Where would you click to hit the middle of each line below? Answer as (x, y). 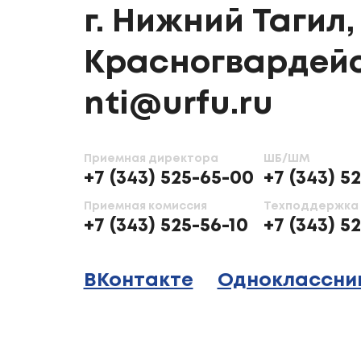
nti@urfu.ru (178, 105)
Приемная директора (151, 159)
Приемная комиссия (145, 206)
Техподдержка (311, 206)
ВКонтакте (138, 281)
